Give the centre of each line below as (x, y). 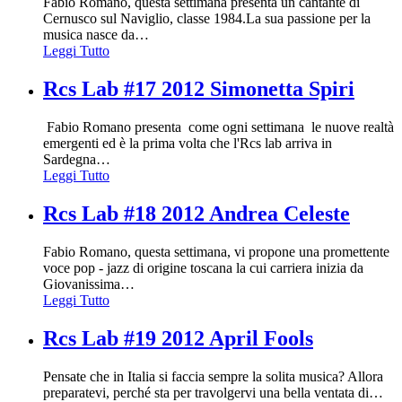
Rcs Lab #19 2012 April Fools (178, 338)
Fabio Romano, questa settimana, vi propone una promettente (216, 252)
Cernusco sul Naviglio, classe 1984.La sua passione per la (207, 19)
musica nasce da (89, 35)
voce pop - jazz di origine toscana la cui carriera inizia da (203, 268)
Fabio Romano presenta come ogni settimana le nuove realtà (218, 127)
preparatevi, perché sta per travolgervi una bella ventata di (206, 392)
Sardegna (70, 160)
